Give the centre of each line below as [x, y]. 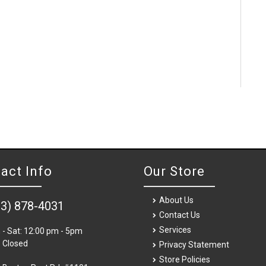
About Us [176, 200]
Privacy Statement [194, 244]
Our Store [174, 171]
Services [175, 229]
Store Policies [185, 259]
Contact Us [180, 215]
